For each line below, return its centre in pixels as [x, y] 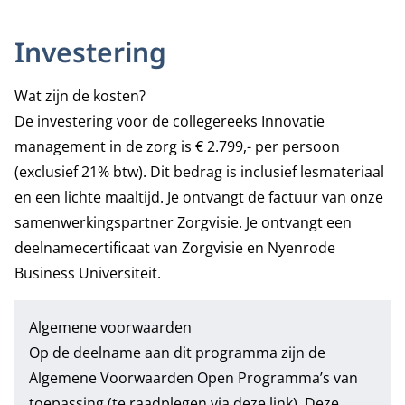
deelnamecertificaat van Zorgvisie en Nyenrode [175, 248]
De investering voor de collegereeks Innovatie [170, 121]
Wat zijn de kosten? [80, 96]
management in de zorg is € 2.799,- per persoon [177, 146]
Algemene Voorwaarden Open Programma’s [179, 378]
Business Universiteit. [88, 273]
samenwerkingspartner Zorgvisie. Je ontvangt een [183, 222]
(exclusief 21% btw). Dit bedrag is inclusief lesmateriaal [199, 172]
